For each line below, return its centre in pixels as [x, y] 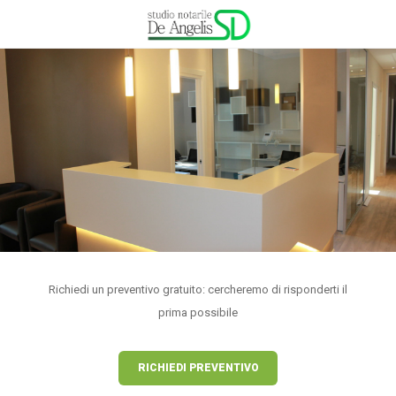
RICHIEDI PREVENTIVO [198, 368]
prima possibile [198, 312]
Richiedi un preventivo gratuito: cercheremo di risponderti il [198, 289]
